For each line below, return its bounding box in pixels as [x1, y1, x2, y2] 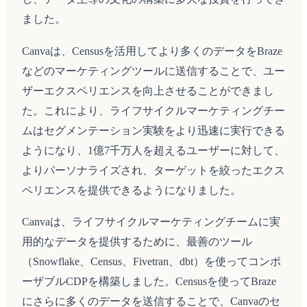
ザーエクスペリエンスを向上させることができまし [22, 84, 274, 97]
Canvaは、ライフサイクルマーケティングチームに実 [22, 216, 280, 228]
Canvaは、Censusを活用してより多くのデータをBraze [22, 45, 282, 57]
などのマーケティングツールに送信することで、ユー [22, 64, 285, 77]
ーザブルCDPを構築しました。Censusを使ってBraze [22, 275, 276, 288]
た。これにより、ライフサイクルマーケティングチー [22, 104, 285, 116]
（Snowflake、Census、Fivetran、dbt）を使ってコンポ [22, 256, 281, 268]
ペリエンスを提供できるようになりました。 [22, 184, 241, 196]
